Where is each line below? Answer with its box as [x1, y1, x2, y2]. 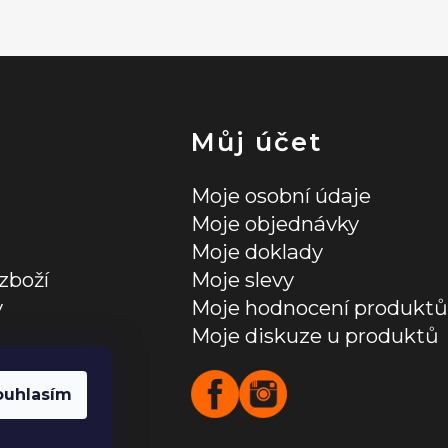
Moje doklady [190, 238, 323, 264]
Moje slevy [190, 266, 294, 292]
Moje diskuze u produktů [190, 322, 439, 348]
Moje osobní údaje [190, 182, 371, 208]
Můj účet [190, 125, 322, 157]
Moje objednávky [190, 210, 359, 236]
